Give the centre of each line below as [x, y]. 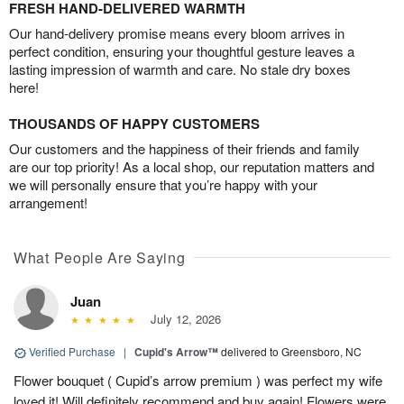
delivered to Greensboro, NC [291, 352]
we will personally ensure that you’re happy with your [163, 185]
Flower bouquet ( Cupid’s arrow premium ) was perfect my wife [198, 381]
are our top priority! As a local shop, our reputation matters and [192, 167]
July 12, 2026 [182, 319]
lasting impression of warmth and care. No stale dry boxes [180, 69]
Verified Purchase [72, 352]
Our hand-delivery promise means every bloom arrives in [177, 33]
